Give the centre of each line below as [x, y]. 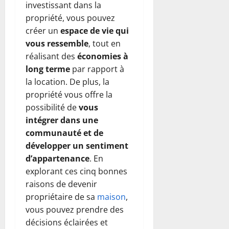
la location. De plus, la [67, 82]
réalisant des [51, 56]
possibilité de [52, 107]
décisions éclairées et [67, 222]
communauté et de [64, 133]
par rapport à [97, 69]
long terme [48, 69]
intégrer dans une [62, 120]
